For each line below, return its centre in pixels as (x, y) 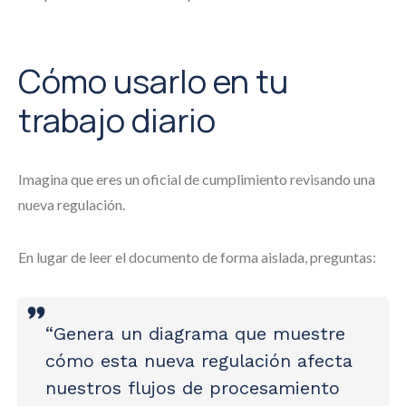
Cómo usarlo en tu (153, 81)
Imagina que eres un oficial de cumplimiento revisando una (197, 179)
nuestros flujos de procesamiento (193, 388)
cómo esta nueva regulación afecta (199, 361)
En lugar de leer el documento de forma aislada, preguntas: (197, 257)
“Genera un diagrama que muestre (195, 333)
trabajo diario (117, 120)
